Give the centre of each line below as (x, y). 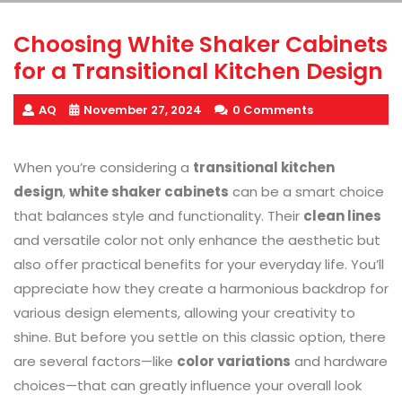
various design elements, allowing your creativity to (184, 313)
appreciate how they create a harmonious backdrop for (201, 289)
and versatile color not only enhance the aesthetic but (197, 240)
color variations (234, 362)
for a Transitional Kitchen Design (198, 72)
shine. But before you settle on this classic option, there (200, 337)
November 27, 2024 (143, 110)
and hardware (339, 362)
